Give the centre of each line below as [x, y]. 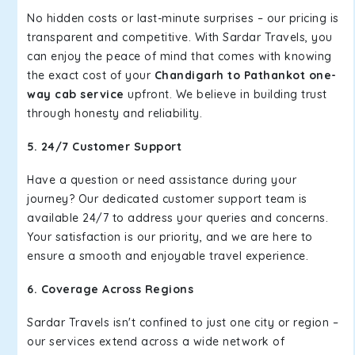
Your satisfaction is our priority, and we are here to [170, 237]
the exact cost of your [91, 75]
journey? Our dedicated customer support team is [167, 199]
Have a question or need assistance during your [162, 180]
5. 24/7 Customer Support [104, 147]
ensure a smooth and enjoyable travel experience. [168, 256]
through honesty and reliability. [115, 113]
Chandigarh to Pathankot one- [245, 75]
